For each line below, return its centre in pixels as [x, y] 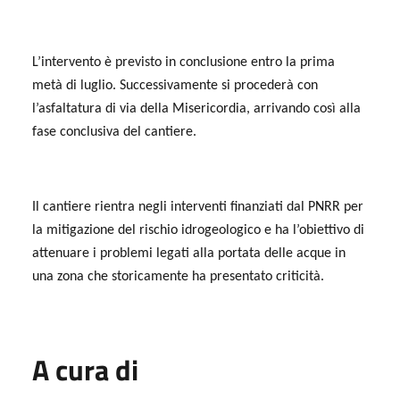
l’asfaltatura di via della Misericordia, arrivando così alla [196, 108]
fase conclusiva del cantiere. [114, 132]
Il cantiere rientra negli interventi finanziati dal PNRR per [198, 207]
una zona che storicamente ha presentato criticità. [178, 276]
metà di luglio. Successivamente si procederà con [175, 85]
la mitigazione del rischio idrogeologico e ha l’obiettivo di [198, 230]
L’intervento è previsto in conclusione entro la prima [183, 62]
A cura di [85, 369]
